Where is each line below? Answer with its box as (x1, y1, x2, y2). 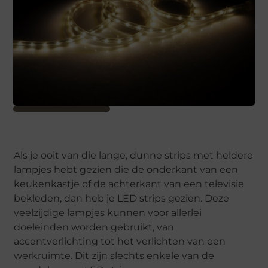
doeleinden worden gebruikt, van (14, 221, 175, 233)
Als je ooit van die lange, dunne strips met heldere (14, 150, 254, 162)
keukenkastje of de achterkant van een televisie (14, 178, 245, 190)
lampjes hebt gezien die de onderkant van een (14, 164, 239, 176)
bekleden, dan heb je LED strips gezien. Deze (14, 193, 230, 205)
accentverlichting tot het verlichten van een (14, 236, 226, 248)
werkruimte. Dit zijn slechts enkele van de (14, 250, 215, 262)
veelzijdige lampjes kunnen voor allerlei (14, 207, 202, 219)
